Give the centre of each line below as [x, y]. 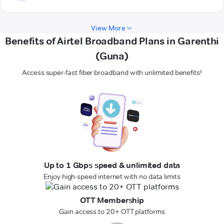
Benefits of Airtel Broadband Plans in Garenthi [112, 41]
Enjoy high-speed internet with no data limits [112, 177]
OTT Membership [112, 200]
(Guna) [112, 56]
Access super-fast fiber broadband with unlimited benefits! [112, 73]
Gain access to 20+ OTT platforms [112, 212]
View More [108, 28]
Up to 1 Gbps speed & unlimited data [112, 165]
